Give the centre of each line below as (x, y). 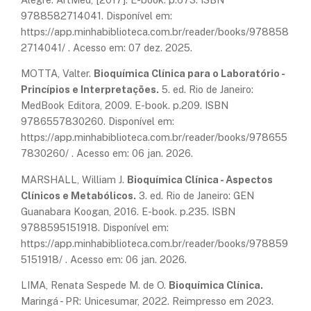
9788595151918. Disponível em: (95, 227)
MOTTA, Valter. (57, 74)
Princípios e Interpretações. (90, 90)
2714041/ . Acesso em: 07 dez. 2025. (107, 47)
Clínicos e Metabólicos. (78, 195)
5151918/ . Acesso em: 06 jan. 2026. (104, 259)
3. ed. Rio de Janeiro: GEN (195, 195)
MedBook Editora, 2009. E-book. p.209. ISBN (125, 106)
